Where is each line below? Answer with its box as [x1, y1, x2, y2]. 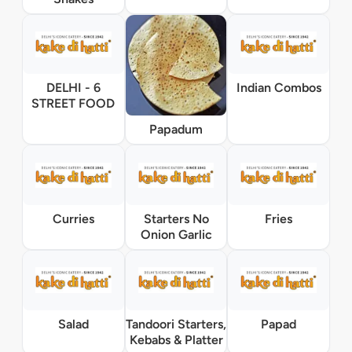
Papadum [149, 122, 203, 137]
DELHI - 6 [46, 80, 101, 96]
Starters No [143, 211, 209, 226]
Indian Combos [236, 80, 321, 96]
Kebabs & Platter [129, 332, 223, 347]
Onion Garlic [140, 226, 212, 242]
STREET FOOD [31, 96, 115, 112]
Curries [52, 211, 94, 226]
